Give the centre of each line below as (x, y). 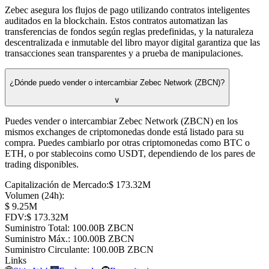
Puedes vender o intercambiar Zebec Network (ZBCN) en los (121, 121)
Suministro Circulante (46, 249)
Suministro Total (36, 228)
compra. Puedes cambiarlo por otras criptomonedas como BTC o (127, 142)
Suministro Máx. (36, 238)
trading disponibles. (42, 164)
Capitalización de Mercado (56, 184)
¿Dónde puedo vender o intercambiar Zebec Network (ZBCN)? (117, 83)
